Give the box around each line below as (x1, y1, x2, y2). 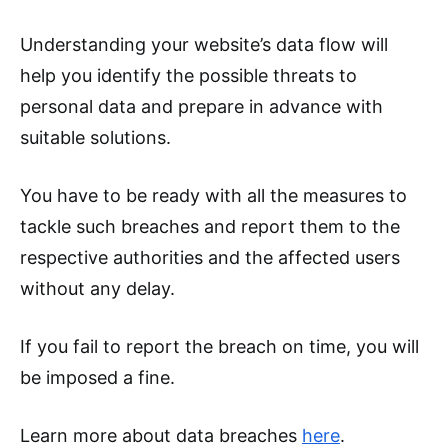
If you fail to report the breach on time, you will (20, 336, 419, 358)
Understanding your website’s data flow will (20, 34, 388, 56)
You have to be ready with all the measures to (20, 185, 407, 207)
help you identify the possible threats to (20, 65, 357, 87)
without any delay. (20, 278, 175, 300)
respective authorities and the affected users (20, 247, 400, 269)
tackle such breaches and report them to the (20, 216, 400, 238)
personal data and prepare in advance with (20, 96, 383, 118)
